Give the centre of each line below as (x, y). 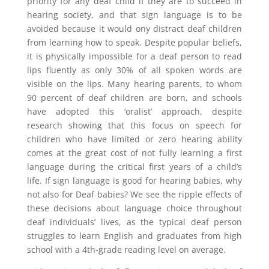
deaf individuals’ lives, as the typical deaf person (134, 222)
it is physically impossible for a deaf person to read (134, 56)
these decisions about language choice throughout (134, 208)
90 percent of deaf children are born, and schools (134, 98)
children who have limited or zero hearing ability (134, 139)
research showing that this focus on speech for (134, 125)
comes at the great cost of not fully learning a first (134, 153)
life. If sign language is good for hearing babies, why (134, 180)
